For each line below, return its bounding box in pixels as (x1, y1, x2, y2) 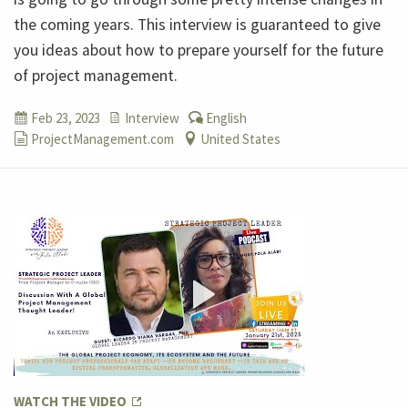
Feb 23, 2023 (30, 108, 100, 127)
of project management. (14, 65, 178, 86)
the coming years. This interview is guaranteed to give (14, 14, 381, 35)
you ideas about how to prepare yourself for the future (14, 39, 383, 60)
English (203, 108, 248, 127)
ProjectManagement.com (27, 129, 174, 148)
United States (200, 129, 281, 148)
